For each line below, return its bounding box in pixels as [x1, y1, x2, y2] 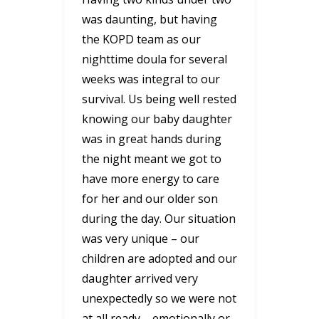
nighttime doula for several [82, 51, 227, 67]
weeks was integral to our [82, 70, 220, 87]
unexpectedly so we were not [82, 290, 236, 306]
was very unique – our [82, 230, 199, 246]
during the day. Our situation [82, 210, 236, 226]
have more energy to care [82, 170, 219, 187]
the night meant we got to [82, 150, 221, 167]
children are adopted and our [82, 250, 237, 266]
